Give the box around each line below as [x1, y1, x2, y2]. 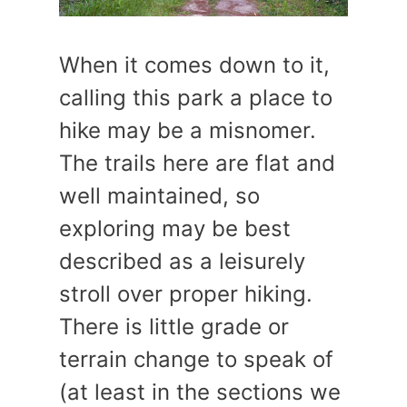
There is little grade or [59, 313, 289, 340]
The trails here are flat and [59, 150, 335, 176]
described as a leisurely [59, 248, 305, 274]
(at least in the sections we [59, 379, 341, 405]
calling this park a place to [59, 84, 333, 111]
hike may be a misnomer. [59, 117, 316, 144]
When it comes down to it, [59, 52, 330, 78]
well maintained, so [59, 183, 260, 209]
